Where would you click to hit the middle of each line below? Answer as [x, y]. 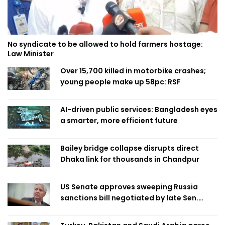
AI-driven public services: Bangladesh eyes [139, 110]
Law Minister [31, 54]
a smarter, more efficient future [119, 121]
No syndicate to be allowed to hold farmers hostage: [105, 44]
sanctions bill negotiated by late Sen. [129, 198]
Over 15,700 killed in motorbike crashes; [133, 71]
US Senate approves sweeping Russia [129, 187]
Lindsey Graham [90, 209]
